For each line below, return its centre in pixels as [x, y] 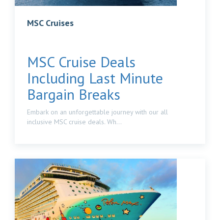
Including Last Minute [95, 78]
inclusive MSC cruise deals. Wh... [74, 122]
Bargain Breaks [76, 94]
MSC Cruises [50, 23]
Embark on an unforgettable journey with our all [97, 112]
